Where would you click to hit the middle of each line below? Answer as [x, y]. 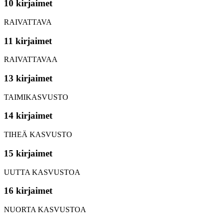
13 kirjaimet [28, 78]
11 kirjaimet [28, 41]
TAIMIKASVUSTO [36, 97]
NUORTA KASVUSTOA [45, 209]
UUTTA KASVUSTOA [42, 172]
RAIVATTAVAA [31, 60]
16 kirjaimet [28, 191]
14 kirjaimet [28, 116]
